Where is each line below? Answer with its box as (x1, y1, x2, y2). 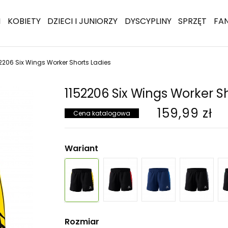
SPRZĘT (178, 15, 207, 27)
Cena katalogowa (73, 109, 130, 118)
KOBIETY (7, 15, 41, 27)
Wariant (65, 142, 98, 154)
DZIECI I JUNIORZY (47, 15, 118, 27)
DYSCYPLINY (124, 15, 172, 27)
